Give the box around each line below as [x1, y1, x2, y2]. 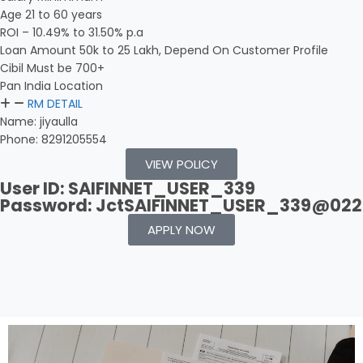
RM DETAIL [28, 96, 83, 112]
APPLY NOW [147, 221, 216, 238]
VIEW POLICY [145, 156, 218, 173]
